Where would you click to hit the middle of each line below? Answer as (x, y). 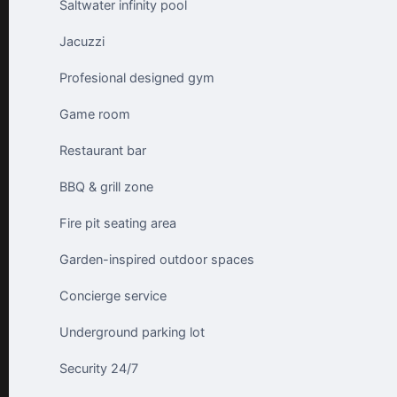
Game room (95, 114)
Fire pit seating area (118, 223)
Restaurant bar (103, 151)
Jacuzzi (82, 42)
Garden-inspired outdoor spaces (157, 260)
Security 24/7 (99, 369)
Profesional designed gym (137, 78)
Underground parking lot (132, 332)
